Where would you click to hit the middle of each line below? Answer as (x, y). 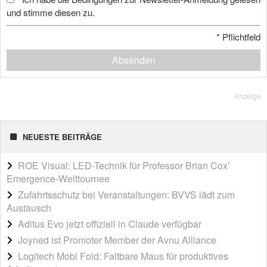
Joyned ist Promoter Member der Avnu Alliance (117, 240)
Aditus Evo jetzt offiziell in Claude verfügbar (110, 224)
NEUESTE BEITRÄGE (62, 137)
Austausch (29, 208)
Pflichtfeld (240, 37)
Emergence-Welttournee (58, 179)
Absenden (133, 60)
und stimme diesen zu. (51, 12)
